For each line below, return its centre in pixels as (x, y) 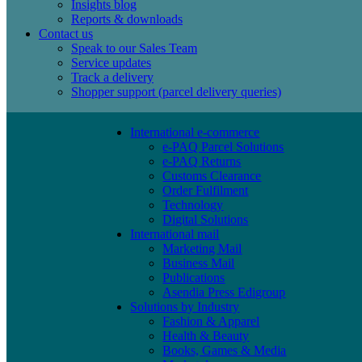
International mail (175, 234)
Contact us (66, 34)
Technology (193, 205)
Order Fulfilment (206, 190)
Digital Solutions (206, 219)
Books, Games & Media (225, 350)
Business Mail (199, 263)
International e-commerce (195, 132)
